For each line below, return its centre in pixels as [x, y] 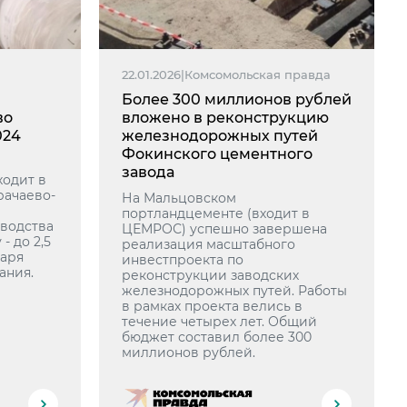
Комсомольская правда [258, 74]
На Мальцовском [179, 198]
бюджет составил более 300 [217, 337]
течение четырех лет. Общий [220, 322]
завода [149, 172]
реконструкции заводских [211, 275]
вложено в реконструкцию [226, 118]
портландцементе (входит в [216, 213]
